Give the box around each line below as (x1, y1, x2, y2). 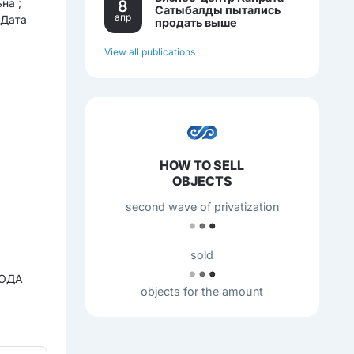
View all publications (104, 45, 195, 58)
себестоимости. (154, 28, 248, 42)
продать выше (154, 15, 237, 29)
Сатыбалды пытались (154, 2, 281, 17)
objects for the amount (141, 284, 264, 298)
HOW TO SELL (160, 156, 245, 173)
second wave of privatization (125, 199, 279, 213)
